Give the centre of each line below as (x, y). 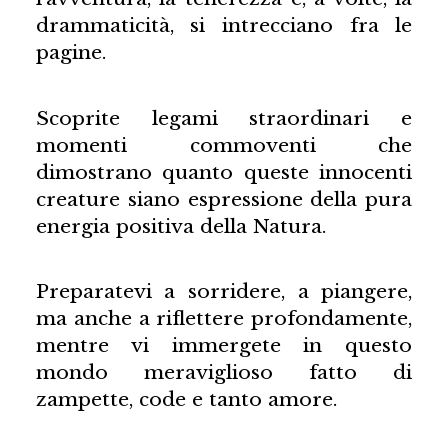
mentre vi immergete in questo (224, 344)
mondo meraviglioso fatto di (224, 371)
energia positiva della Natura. (180, 225)
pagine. (70, 52)
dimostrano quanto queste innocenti (224, 171)
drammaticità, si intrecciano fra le (224, 25)
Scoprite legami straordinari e (224, 117)
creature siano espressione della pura (224, 198)
